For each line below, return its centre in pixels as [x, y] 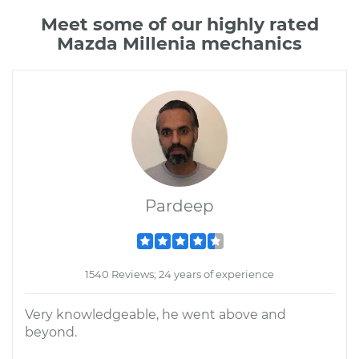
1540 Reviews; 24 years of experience [179, 274]
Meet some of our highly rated [179, 24]
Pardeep [179, 206]
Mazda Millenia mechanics [179, 44]
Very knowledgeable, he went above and [155, 315]
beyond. [51, 332]
